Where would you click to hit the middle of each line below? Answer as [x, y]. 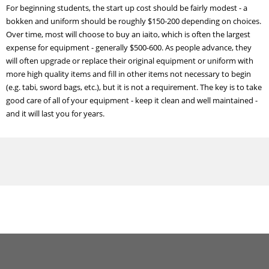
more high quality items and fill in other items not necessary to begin [128, 74]
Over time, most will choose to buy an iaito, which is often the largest [128, 34]
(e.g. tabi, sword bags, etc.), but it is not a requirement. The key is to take [134, 87]
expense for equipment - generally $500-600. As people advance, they [129, 47]
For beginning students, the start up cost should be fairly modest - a [127, 8]
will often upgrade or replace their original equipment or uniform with [130, 61]
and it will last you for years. [55, 113]
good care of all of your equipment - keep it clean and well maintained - [132, 100]
